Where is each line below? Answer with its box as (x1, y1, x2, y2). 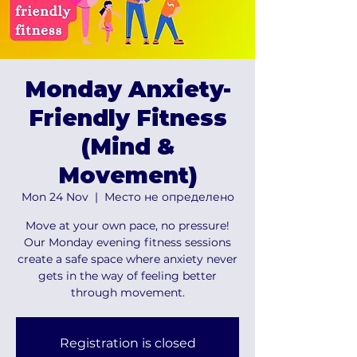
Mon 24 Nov (21, 189, 88, 204)
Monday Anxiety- (24, 75, 231, 103)
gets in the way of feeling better (38, 268, 217, 283)
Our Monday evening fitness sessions (24, 234, 231, 249)
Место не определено (104, 189, 234, 204)
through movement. (70, 284, 185, 300)
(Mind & (80, 132, 175, 160)
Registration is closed (59, 335, 196, 351)
